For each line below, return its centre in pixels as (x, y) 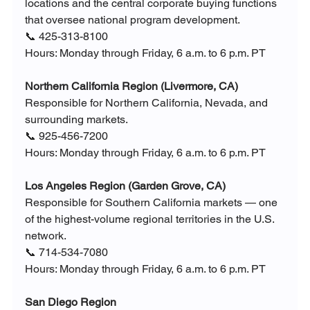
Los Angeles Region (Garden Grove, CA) (125, 186)
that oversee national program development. (132, 20)
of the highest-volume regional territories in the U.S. (151, 219)
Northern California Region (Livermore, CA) (131, 86)
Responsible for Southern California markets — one (152, 203)
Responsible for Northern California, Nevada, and (147, 103)
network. (45, 236)
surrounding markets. (76, 120)
